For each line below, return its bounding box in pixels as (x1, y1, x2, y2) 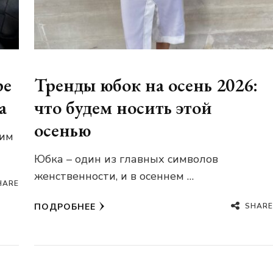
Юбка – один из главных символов (34, 152, 218, 167)
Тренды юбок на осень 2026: (34, 73, 258, 97)
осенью (34, 118, 91, 143)
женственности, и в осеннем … (34, 169, 194, 184)
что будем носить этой (34, 96, 212, 120)
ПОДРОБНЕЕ (34, 201, 96, 213)
